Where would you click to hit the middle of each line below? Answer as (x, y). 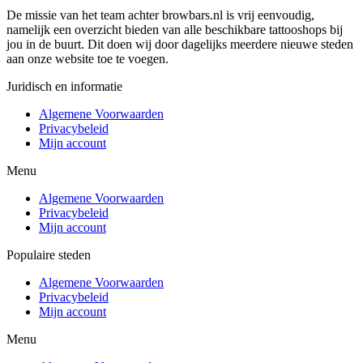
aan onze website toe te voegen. (88, 58)
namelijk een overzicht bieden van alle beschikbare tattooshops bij (175, 29)
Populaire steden (49, 254)
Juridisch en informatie (64, 86)
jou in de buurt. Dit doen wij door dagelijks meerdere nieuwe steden (180, 44)
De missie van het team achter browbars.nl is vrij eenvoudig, (160, 15)
